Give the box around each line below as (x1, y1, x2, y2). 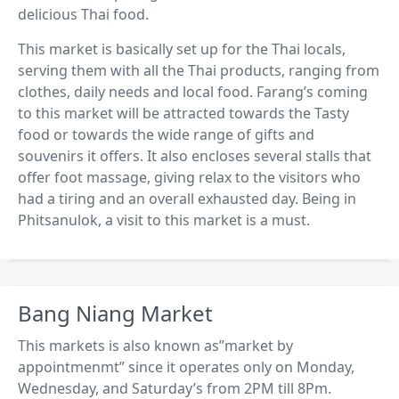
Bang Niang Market (18, 297, 213, 328)
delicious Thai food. (18, 4, 149, 24)
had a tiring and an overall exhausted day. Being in (18, 188, 356, 208)
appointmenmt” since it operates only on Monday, (18, 356, 354, 377)
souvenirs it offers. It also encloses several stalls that (18, 145, 371, 166)
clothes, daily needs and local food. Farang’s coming (18, 81, 368, 102)
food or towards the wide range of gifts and (18, 124, 314, 144)
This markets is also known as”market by (18, 335, 293, 355)
